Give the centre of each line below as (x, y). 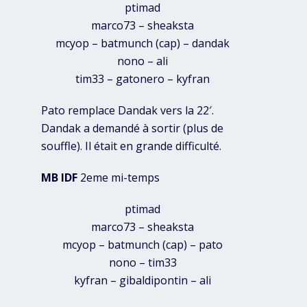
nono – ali (143, 61)
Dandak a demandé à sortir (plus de (132, 128)
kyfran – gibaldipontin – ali (143, 281)
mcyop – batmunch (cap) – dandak (143, 44)
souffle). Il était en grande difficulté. (131, 146)
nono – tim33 (143, 263)
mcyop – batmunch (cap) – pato (143, 245)
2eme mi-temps (119, 178)
